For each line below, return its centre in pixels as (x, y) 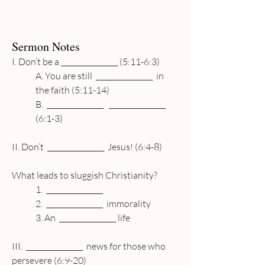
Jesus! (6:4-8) (133, 147)
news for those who (125, 246)
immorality (127, 203)
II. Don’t (30, 147)
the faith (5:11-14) (72, 90)
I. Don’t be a (36, 62)
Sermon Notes (46, 46)
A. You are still (66, 76)
